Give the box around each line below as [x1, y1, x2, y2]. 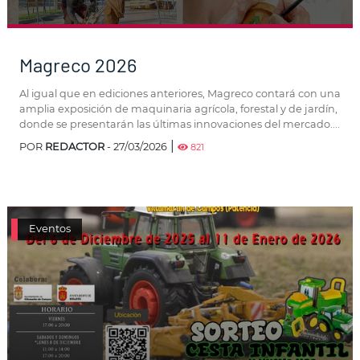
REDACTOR [45, 141, 104, 153]
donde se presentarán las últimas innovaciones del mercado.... [19, 118, 340, 131]
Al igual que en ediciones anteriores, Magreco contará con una [19, 88, 341, 100]
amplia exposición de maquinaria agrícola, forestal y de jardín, [19, 103, 337, 116]
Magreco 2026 [19, 53, 137, 77]
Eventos [29, 223, 71, 235]
